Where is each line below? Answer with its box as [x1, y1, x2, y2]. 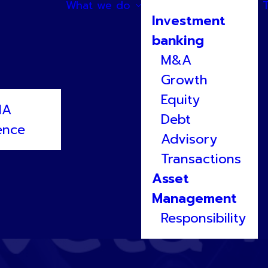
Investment [152, 11, 226, 31]
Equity [161, 90, 200, 109]
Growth [161, 70, 208, 90]
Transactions [161, 149, 241, 169]
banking [152, 31, 204, 50]
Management [152, 188, 237, 208]
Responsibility [161, 208, 246, 228]
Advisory [161, 129, 217, 149]
